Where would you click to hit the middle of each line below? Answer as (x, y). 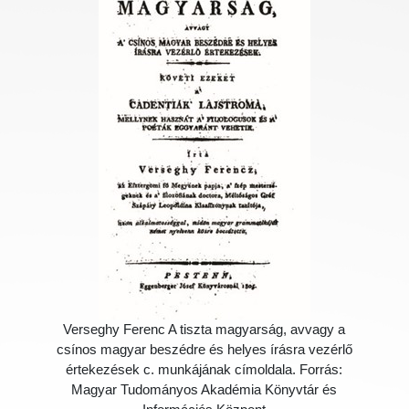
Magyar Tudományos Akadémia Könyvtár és (204, 390)
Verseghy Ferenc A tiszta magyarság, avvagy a (204, 330)
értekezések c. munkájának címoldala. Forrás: (204, 370)
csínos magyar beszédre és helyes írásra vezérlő (204, 350)
